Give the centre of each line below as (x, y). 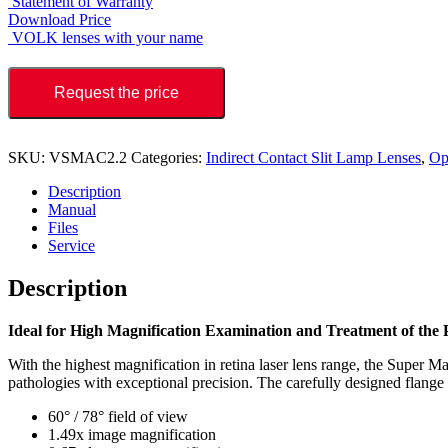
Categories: (168, 157)
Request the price (116, 92)
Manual (72, 209)
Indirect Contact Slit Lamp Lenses (313, 157)
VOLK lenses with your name (107, 37)
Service (71, 245)
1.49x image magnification (132, 434)
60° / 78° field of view (118, 416)
